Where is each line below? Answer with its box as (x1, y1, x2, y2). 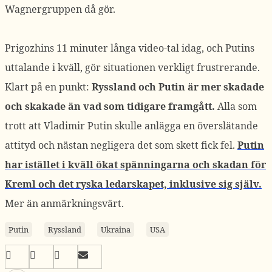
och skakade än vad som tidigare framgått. (5, 100, 217, 113)
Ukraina (101, 224, 131, 235)
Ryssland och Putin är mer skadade (92, 80, 264, 93)
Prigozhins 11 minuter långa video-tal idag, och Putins (5, 41, 254, 55)
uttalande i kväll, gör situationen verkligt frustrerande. (5, 61, 260, 74)
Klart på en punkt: (5, 80, 92, 93)
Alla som (217, 100, 257, 113)
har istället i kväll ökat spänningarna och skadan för (5, 158, 266, 171)
